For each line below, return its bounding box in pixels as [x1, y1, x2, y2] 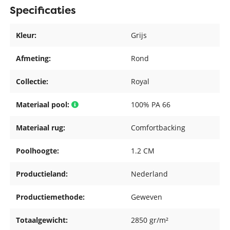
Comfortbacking [131, 122, 186, 132]
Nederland [131, 168, 168, 179]
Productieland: [16, 168, 68, 179]
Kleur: [16, 30, 37, 40]
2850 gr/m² [131, 215, 169, 225]
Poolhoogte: [16, 145, 60, 156]
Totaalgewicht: [16, 215, 68, 225]
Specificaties [10, 3, 76, 17]
